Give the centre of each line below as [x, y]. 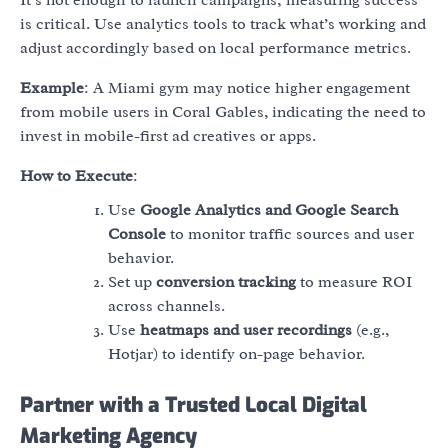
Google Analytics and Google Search [269, 209]
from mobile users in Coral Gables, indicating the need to [223, 111]
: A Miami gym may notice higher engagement [247, 87]
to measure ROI [354, 281]
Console [137, 233]
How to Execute [76, 175]
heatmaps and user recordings [246, 329]
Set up [132, 281]
